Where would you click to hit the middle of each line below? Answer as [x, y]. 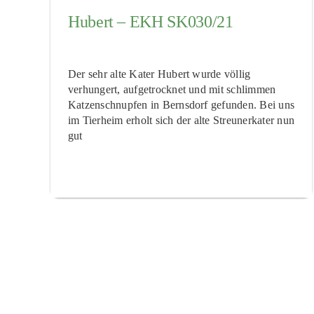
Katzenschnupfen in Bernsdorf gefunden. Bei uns [182, 104]
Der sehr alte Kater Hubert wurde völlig [159, 74]
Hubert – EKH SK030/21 [151, 22]
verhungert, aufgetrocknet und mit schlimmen [172, 89]
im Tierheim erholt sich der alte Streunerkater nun [181, 120]
